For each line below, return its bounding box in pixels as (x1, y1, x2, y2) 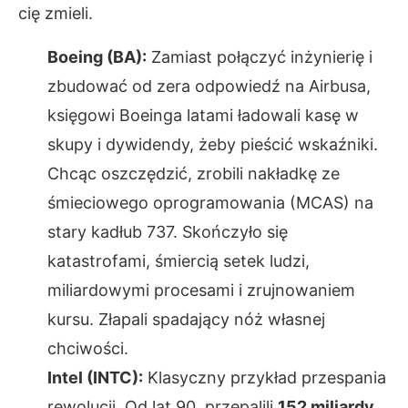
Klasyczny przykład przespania (143, 368, 386, 387)
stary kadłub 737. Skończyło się (47, 222, 288, 241)
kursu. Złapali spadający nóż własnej (47, 310, 325, 329)
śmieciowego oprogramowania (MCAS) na (47, 193, 373, 212)
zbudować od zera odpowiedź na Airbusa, (47, 76, 371, 96)
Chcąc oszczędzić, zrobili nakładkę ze (47, 164, 340, 183)
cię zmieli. (18, 4, 93, 23)
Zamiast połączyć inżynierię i (147, 47, 372, 66)
